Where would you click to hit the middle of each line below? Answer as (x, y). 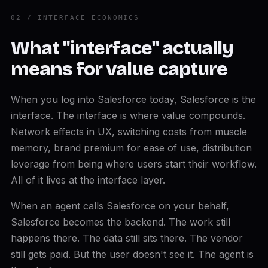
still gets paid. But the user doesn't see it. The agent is (132, 254)
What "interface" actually (122, 48)
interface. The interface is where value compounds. (128, 115)
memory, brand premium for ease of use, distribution (131, 148)
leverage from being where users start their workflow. (133, 164)
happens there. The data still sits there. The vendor (127, 238)
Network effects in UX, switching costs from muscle (129, 132)
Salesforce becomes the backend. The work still (120, 222)
